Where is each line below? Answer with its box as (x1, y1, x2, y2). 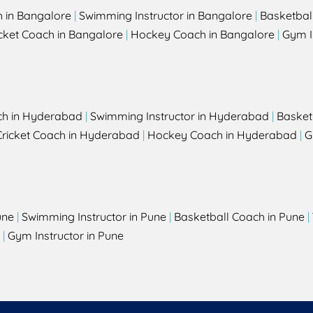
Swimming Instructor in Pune (22, 210, 166, 224)
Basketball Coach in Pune (174, 210, 305, 224)
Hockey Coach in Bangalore (131, 27, 275, 42)
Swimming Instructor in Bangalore (79, 8, 252, 23)
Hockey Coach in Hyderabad (147, 128, 297, 143)
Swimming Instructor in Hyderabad (90, 109, 269, 124)
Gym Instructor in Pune (8, 228, 124, 243)
